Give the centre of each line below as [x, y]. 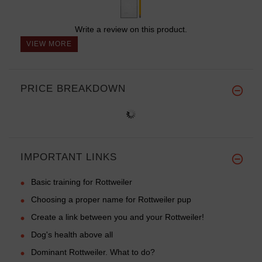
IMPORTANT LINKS [69, 157]
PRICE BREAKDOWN [73, 88]
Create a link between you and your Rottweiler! [118, 217]
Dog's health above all [72, 234]
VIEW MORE [49, 44]
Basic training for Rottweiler [82, 182]
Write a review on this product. [131, 29]
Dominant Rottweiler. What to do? [93, 252]
